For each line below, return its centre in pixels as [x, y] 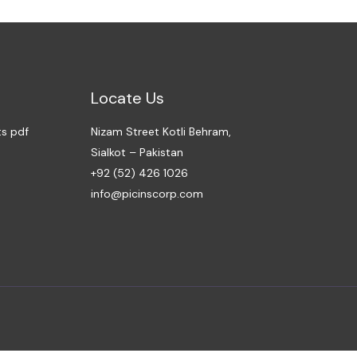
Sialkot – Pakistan [137, 152]
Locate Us [127, 98]
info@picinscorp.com [147, 193]
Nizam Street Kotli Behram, [161, 131]
